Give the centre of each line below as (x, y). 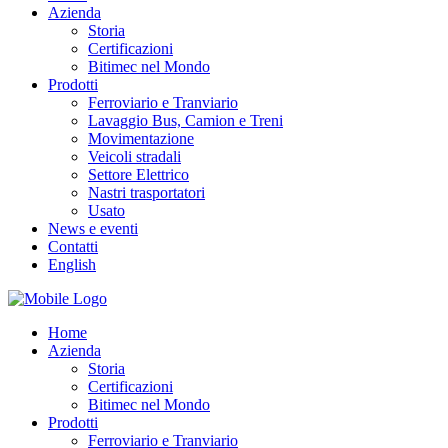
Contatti (73, 246)
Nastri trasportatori (146, 192)
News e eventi (93, 228)
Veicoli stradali (134, 156)
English (72, 264)
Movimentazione (141, 138)
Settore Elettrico (138, 174)
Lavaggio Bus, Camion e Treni (185, 120)
